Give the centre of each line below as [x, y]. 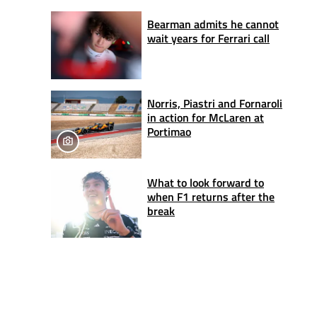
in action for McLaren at [206, 117]
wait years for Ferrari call [208, 38]
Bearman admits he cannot [213, 24]
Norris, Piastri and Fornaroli [215, 103]
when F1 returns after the [211, 196]
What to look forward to [206, 182]
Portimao [169, 131]
